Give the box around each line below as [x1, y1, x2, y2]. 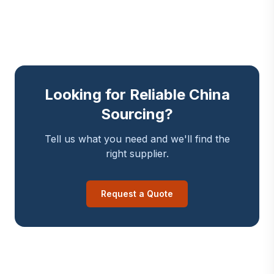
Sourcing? [101, 105, 173, 123]
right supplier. [105, 147, 169, 160]
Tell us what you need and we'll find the [44, 133, 230, 145]
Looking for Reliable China [44, 86, 230, 103]
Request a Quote [101, 188, 173, 199]
